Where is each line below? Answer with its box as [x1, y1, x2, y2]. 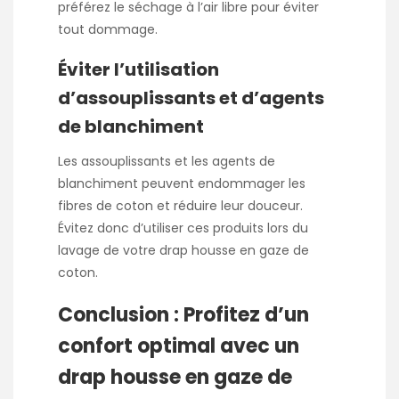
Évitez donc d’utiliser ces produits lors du [58, 218, 308, 237]
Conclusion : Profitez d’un [58, 301, 309, 330]
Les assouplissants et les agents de [58, 151, 275, 170]
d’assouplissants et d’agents [58, 85, 324, 110]
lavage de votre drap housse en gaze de [58, 240, 309, 259]
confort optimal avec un [58, 332, 299, 361]
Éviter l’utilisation [58, 56, 219, 82]
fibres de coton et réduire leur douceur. [58, 196, 303, 215]
